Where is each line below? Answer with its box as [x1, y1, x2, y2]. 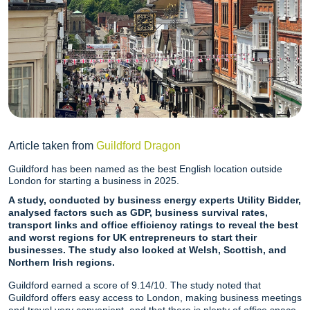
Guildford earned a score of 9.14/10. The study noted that [8, 279, 261, 291]
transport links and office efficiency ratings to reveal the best [8, 219, 298, 230]
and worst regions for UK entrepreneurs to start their [8, 231, 257, 243]
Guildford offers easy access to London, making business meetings [8, 291, 302, 303]
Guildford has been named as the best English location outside [8, 163, 282, 174]
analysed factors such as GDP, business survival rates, [8, 206, 268, 218]
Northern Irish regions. [8, 256, 115, 268]
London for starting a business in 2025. [8, 174, 179, 186]
